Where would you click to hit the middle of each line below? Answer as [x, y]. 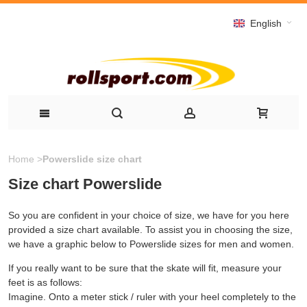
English [266, 24]
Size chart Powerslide [85, 184]
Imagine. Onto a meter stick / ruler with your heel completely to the [152, 296]
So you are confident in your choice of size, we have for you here [149, 215]
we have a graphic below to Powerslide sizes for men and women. [151, 244]
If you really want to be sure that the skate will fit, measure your [145, 268]
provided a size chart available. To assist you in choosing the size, [150, 229]
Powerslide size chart [92, 159]
